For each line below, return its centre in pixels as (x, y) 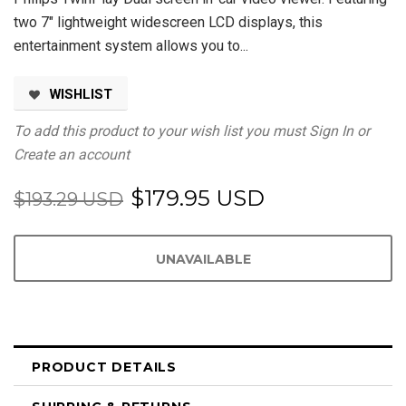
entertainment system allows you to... (131, 46)
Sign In (331, 131)
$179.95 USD (198, 198)
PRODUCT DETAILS (104, 367)
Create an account (72, 155)
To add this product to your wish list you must (159, 131)
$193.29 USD (68, 200)
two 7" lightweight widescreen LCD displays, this (168, 23)
